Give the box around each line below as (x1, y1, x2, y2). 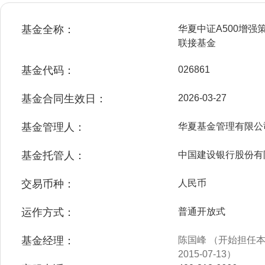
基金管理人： (21, 121, 85, 133)
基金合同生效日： (21, 93, 106, 105)
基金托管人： (21, 150, 85, 161)
